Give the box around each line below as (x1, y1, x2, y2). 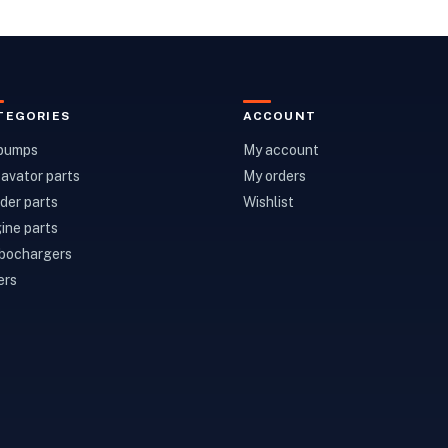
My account (242, 142, 319, 158)
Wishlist (242, 194, 294, 210)
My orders (242, 168, 306, 184)
